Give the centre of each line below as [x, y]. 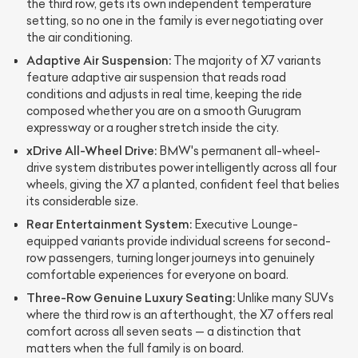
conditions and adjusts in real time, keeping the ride [164, 95]
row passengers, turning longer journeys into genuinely [171, 259]
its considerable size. [82, 202]
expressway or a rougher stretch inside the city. [153, 128]
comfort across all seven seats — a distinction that [164, 332]
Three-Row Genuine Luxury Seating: [131, 298]
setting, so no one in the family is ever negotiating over [175, 21]
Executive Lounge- [245, 225]
